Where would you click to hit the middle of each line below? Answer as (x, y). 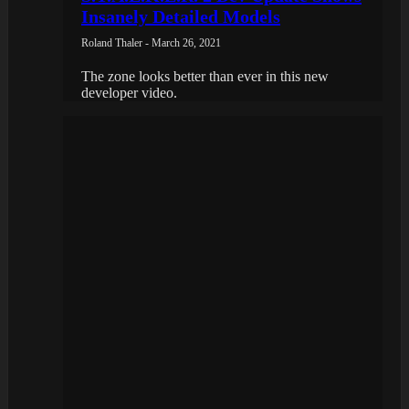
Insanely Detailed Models (181, 16)
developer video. (129, 92)
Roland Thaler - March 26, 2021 (151, 42)
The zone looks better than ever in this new (205, 76)
